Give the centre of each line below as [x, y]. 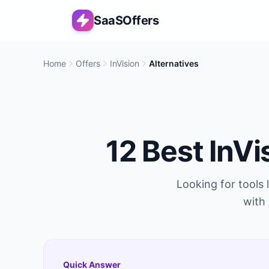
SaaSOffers [126, 20]
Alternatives [174, 63]
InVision [125, 63]
